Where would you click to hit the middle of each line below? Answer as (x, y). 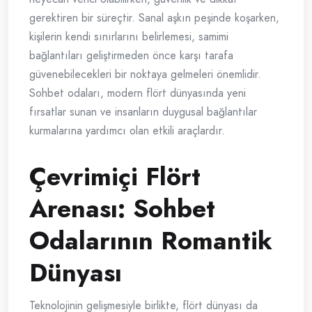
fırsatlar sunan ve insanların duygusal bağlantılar (143, 112)
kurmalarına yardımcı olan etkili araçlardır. (127, 131)
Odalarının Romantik (151, 241)
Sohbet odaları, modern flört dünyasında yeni (138, 93)
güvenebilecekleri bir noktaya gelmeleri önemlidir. (145, 75)
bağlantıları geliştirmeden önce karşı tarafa (131, 56)
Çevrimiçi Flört (115, 177)
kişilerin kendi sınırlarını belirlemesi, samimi (129, 37)
